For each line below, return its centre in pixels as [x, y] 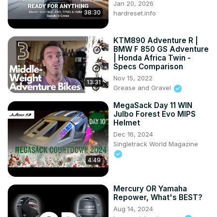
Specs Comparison [148, 67]
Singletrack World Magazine [156, 144]
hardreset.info [135, 13]
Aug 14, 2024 [133, 209]
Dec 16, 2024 [133, 134]
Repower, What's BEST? [158, 197]
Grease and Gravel [143, 88]
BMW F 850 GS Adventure [161, 49]
